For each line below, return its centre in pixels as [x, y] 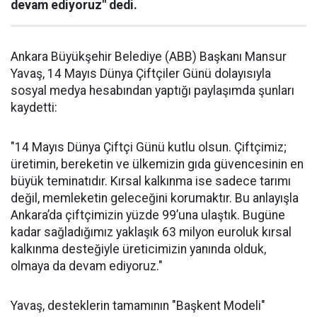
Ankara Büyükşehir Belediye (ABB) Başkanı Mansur [149, 57]
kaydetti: [34, 108]
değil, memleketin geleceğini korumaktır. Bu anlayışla [155, 198]
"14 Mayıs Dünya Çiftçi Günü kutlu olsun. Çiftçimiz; [149, 147]
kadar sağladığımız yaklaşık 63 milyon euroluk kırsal [151, 232]
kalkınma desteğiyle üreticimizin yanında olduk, [138, 249]
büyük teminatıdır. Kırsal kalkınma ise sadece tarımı [151, 181]
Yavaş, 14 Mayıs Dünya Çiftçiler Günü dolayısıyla [141, 74]
